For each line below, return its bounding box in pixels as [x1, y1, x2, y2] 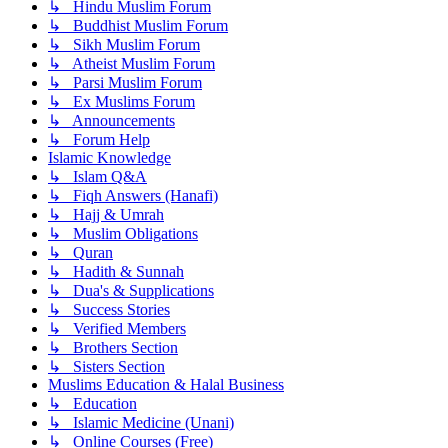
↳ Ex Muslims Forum [48, 93, 195, 111]
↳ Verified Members [48, 320, 186, 338]
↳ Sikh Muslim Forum [48, 36, 200, 54]
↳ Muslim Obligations [48, 225, 198, 243]
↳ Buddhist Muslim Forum [48, 17, 228, 35]
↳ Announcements [48, 112, 175, 130]
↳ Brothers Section [48, 339, 178, 357]
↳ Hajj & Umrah [48, 206, 164, 224]
